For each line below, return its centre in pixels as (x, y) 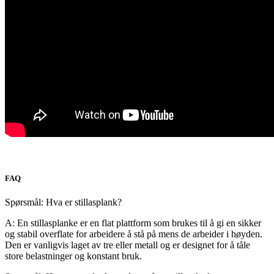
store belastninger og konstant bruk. (73, 256)
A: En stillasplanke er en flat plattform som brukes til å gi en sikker (133, 223)
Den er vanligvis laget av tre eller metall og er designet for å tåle (128, 245)
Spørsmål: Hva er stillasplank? (63, 202)
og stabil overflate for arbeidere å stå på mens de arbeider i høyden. (134, 234)
